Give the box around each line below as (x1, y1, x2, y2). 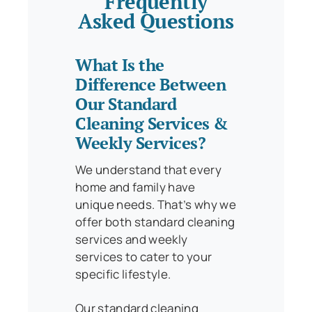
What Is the (75, 53, 164, 76)
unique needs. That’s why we (75, 196, 237, 212)
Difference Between (75, 72, 226, 95)
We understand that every (75, 161, 222, 178)
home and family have (75, 178, 196, 195)
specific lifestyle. (75, 265, 171, 282)
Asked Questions (78, 8, 234, 35)
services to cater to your (75, 248, 212, 265)
